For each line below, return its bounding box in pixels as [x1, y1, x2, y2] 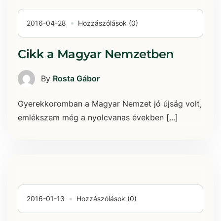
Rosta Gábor [53, 74, 100, 84]
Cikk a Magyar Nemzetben [18, 46, 174, 61]
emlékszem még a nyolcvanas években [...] [18, 112, 178, 122]
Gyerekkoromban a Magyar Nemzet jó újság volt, [18, 98, 202, 109]
